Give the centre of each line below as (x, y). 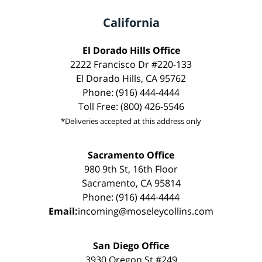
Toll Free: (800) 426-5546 (131, 106)
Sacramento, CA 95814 (131, 183)
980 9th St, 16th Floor (131, 169)
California (131, 23)
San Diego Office (131, 245)
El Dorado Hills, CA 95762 (131, 78)
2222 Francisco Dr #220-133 (131, 64)
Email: (63, 211)
